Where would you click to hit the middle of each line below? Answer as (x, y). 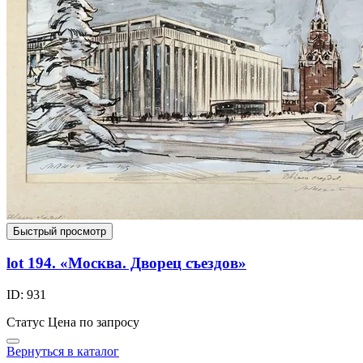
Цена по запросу (94, 322)
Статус (26, 322)
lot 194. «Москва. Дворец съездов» (126, 263)
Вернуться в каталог (63, 352)
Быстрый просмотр (60, 231)
